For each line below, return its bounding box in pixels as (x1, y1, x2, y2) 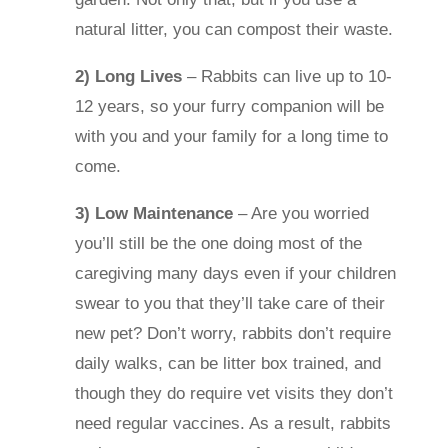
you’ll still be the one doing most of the (74, 233, 362, 253)
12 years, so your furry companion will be (74, 96, 384, 116)
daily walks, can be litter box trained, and (74, 353, 381, 373)
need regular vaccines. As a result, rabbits (74, 413, 391, 433)
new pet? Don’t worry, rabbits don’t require (74, 323, 391, 343)
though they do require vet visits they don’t (74, 383, 393, 403)
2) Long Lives (74, 66, 182, 86)
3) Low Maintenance (74, 203, 233, 223)
